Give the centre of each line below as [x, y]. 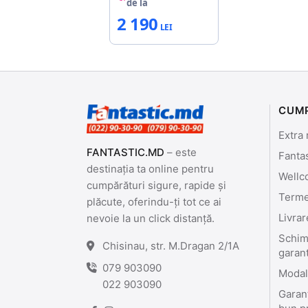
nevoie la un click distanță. [151, 218]
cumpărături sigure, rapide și [156, 185]
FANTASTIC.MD [125, 152]
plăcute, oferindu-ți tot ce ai [154, 201]
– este [180, 152]
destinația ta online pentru [150, 168]
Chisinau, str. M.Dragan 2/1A [171, 245]
